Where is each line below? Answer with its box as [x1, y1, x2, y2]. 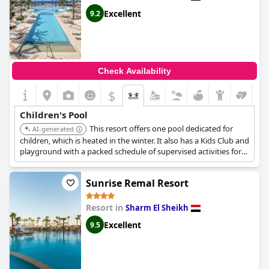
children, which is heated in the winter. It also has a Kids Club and [20, 135, 249, 146]
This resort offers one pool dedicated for [89, 123, 233, 134]
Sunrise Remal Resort [86, 177, 189, 190]
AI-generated [32, 124, 74, 133]
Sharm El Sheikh [125, 202, 189, 213]
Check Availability [98, 66, 171, 76]
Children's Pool [20, 109, 88, 121]
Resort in [86, 202, 125, 213]
